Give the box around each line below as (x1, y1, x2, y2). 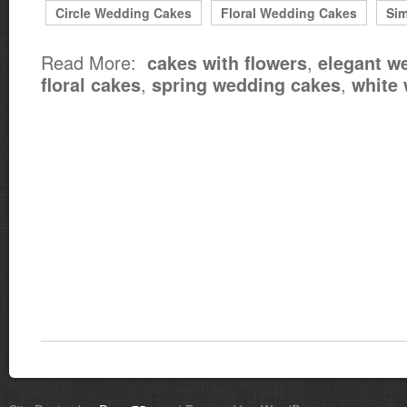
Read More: (41, 49, 147, 75)
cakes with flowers (147, 50, 307, 75)
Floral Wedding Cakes (221, 4, 357, 22)
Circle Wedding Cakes (55, 4, 192, 22)
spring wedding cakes (152, 72, 341, 97)
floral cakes (41, 72, 141, 97)
